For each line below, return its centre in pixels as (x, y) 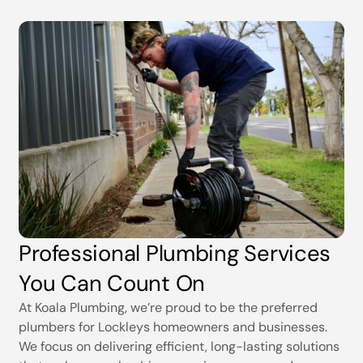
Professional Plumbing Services (175, 253)
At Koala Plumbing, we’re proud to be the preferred (169, 307)
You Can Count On (112, 283)
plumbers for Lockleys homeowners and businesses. (173, 327)
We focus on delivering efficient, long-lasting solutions (179, 346)
